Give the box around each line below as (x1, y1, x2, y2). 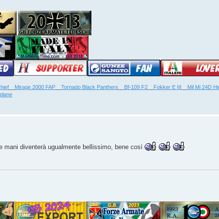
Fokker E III (153, 84, 181, 90)
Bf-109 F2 (124, 84, 148, 90)
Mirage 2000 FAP (15, 84, 55, 90)
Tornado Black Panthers (61, 84, 118, 90)
